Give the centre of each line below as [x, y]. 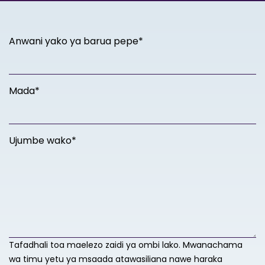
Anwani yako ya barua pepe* [76, 41]
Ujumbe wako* [43, 140]
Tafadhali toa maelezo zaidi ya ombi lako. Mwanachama [126, 245]
